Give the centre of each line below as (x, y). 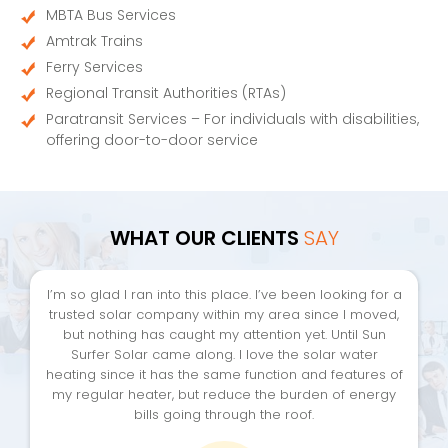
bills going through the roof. (224, 414)
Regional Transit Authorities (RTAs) (166, 92)
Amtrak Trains (94, 40)
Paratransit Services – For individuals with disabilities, (232, 118)
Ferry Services (94, 66)
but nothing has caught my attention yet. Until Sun (224, 334)
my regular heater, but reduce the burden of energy (224, 394)
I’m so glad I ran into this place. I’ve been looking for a (224, 294)
